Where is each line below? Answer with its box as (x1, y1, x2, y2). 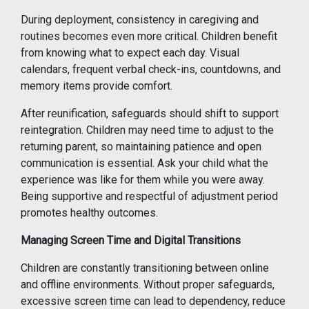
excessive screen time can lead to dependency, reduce (21, 295, 286, 308)
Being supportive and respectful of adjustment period (21, 190, 278, 203)
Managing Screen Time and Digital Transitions (21, 234, 241, 247)
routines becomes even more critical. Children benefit (21, 30, 277, 43)
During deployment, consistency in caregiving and (21, 13, 259, 26)
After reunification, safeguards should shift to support (21, 107, 279, 120)
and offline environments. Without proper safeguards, (21, 278, 275, 291)
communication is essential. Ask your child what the (21, 157, 268, 170)
